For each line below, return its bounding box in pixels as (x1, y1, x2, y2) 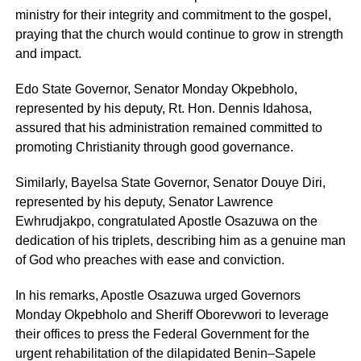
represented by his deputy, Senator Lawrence (15, 195, 273, 210)
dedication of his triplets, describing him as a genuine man (15, 234, 346, 248)
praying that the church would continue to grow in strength (15, 27, 343, 42)
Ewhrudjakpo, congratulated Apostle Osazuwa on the (15, 214, 317, 229)
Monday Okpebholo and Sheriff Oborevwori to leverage (15, 308, 329, 322)
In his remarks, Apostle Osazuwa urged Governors (15, 288, 301, 303)
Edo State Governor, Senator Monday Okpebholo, (15, 82, 297, 97)
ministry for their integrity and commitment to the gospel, (15, 8, 331, 23)
